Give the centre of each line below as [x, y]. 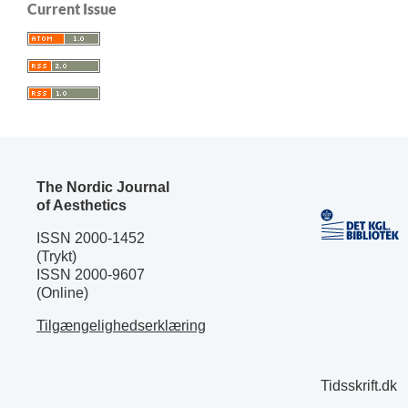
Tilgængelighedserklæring [121, 325]
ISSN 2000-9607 [90, 274]
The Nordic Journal [102, 187]
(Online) [62, 292]
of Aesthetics [81, 205]
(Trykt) [56, 256]
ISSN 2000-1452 [90, 238]
